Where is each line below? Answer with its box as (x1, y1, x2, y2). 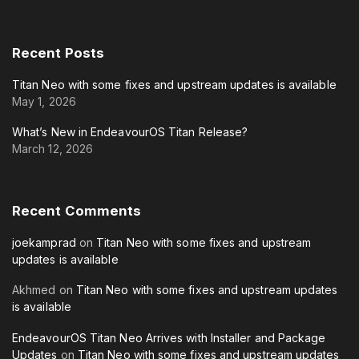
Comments (64, 203, 142, 220)
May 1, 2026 (12, 94, 76, 108)
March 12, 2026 (12, 142, 94, 156)
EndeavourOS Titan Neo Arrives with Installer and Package (12, 330, 326, 345)
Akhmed (12, 283, 56, 297)
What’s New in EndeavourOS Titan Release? (12, 125, 248, 139)
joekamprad (12, 235, 76, 249)
